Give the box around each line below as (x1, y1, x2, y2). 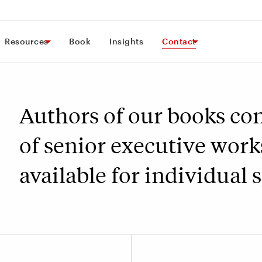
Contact (162, 36, 196, 46)
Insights (109, 36, 144, 46)
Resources (5, 36, 49, 46)
